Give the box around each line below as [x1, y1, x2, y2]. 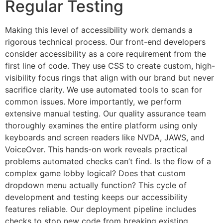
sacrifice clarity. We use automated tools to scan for [5, 84, 202, 95]
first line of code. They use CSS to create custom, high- [5, 60, 215, 71]
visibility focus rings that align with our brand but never [5, 72, 214, 83]
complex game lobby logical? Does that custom [5, 168, 186, 178]
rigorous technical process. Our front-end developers [5, 36, 206, 47]
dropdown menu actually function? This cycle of [5, 180, 187, 190]
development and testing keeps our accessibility [5, 192, 188, 202]
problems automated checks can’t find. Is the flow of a [5, 156, 211, 166]
